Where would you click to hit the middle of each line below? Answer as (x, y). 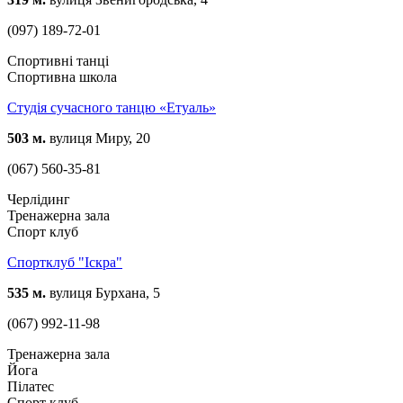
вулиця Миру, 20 (98, 138)
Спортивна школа (62, 76)
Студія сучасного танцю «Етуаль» (112, 107)
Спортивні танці (58, 60)
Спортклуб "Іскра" (65, 262)
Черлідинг (39, 199)
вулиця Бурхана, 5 (103, 292)
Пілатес (31, 386)
